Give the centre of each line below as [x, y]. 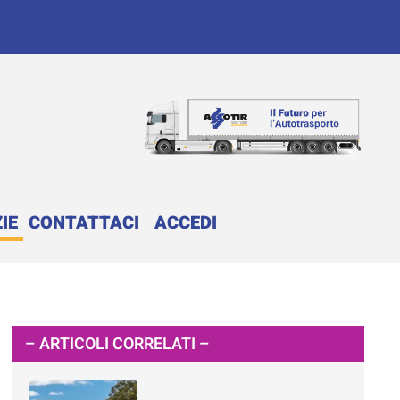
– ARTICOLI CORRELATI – [118, 345]
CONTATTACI [84, 223]
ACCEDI [186, 223]
